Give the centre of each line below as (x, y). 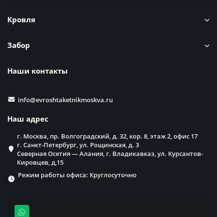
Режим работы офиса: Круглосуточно (77, 175)
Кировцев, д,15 (40, 162)
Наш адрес (28, 119)
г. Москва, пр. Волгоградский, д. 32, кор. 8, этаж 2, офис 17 (107, 136)
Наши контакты (38, 71)
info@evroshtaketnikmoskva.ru (65, 100)
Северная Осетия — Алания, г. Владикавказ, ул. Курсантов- (110, 153)
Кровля (21, 19)
